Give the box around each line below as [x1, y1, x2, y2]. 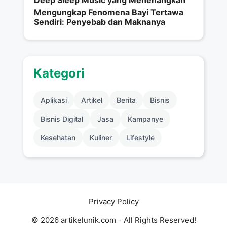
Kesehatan [41, 133, 75, 142]
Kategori [33, 66, 85, 81]
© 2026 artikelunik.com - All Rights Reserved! [31, 215, 196, 225]
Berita [117, 96, 136, 105]
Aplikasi [41, 96, 67, 105]
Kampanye [128, 115, 163, 124]
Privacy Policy [88, 197, 139, 207]
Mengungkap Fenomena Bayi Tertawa [34, 7, 183, 18]
